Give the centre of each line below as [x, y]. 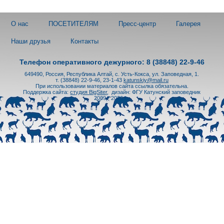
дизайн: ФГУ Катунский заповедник [155, 92]
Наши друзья [31, 41]
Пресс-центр [137, 23]
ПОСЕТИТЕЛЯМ [73, 23]
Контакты [84, 41]
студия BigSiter [89, 92]
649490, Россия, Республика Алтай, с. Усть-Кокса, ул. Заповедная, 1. [112, 74]
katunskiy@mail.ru [146, 80]
